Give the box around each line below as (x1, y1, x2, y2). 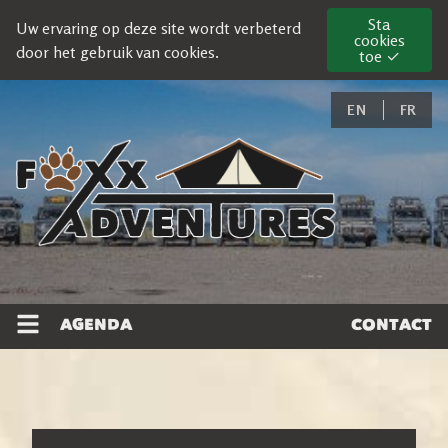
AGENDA (60, 314, 132, 334)
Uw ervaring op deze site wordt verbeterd (16, 18, 301, 38)
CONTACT (351, 314, 432, 334)
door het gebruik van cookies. (16, 42, 219, 62)
